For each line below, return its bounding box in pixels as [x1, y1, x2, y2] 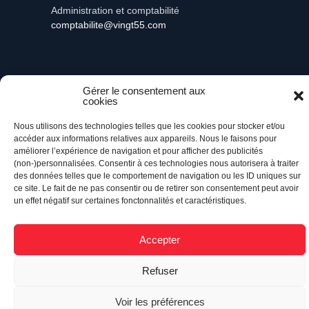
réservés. [51, 101, 86, 112]
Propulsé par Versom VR [88, 92, 181, 102]
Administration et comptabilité [51, 5, 179, 17]
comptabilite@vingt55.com [51, 19, 166, 31]
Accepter [139, 233, 180, 246]
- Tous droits [181, 92, 228, 102]
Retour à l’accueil [192, 139, 258, 150]
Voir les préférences [114, 295, 205, 308]
